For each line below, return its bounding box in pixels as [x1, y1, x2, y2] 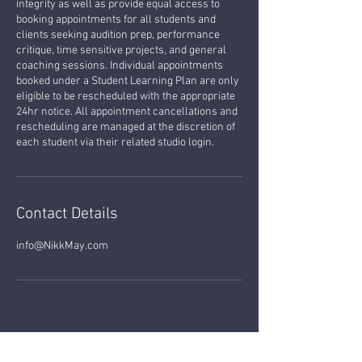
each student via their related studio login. [16, 135, 214, 149]
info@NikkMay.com [16, 238, 108, 253]
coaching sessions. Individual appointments [16, 58, 223, 73]
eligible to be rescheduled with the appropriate [16, 89, 235, 103]
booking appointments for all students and [16, 12, 216, 27]
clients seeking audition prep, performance [16, 27, 220, 42]
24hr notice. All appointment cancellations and [16, 104, 238, 119]
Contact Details [16, 204, 118, 224]
